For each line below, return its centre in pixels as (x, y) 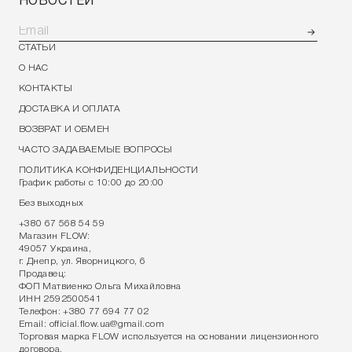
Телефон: (41, 312)
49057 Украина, (55, 249)
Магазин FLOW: (55, 236)
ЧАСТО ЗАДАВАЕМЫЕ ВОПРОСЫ (96, 150)
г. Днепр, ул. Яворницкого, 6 (82, 261)
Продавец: (43, 274)
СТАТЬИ (38, 48)
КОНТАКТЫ (46, 88)
